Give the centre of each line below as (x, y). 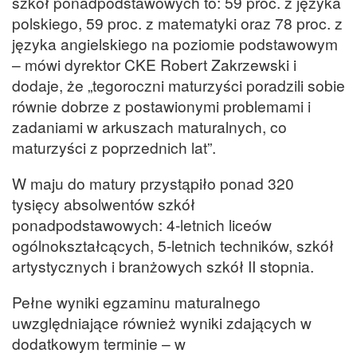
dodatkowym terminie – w (99, 343)
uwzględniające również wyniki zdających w (162, 323)
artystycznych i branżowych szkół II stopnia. (163, 265)
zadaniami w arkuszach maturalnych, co (149, 126)
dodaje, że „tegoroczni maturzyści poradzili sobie (178, 84)
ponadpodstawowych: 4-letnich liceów (142, 224)
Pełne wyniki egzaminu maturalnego (136, 302)
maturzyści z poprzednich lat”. (114, 147)
